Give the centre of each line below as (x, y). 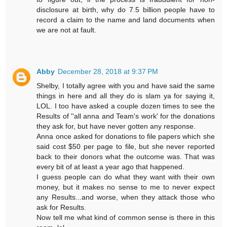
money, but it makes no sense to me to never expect (126, 187)
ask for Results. (62, 207)
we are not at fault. (67, 30)
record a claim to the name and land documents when (126, 20)
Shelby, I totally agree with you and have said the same (126, 85)
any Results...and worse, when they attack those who (126, 197)
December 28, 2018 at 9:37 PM (108, 71)
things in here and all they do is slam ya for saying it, (126, 96)
